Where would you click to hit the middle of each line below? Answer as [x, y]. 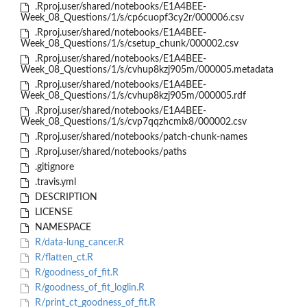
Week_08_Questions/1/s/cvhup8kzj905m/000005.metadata [147, 70]
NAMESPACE [61, 228]
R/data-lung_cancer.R [78, 243]
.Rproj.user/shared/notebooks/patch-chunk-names [139, 137]
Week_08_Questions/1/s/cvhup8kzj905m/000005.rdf [133, 96]
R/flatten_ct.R [62, 258]
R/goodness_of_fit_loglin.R [88, 288]
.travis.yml [54, 183]
